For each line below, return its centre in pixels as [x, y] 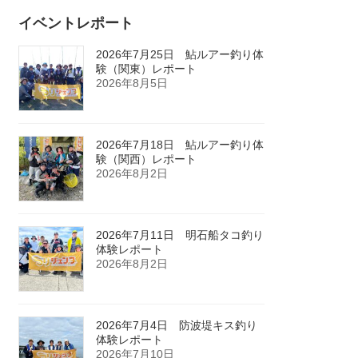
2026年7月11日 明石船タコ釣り [180, 235]
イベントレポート [76, 23]
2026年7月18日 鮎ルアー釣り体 [180, 144]
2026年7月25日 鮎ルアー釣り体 [180, 54]
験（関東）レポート [147, 68]
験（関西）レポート [147, 159]
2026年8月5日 [132, 83]
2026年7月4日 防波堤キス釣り [177, 325]
